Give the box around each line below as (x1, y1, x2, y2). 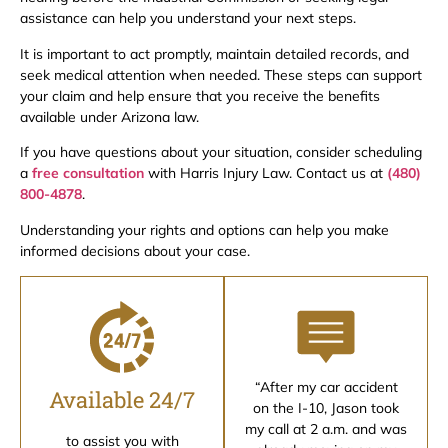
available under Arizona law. (20, 107, 199, 126)
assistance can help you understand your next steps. (20, 9, 356, 28)
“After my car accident (254, 377, 398, 396)
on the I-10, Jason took (253, 398, 399, 417)
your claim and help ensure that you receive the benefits (20, 86, 380, 105)
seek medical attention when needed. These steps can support (20, 65, 422, 84)
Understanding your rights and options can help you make (20, 220, 389, 239)
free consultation (32, 164, 144, 183)
